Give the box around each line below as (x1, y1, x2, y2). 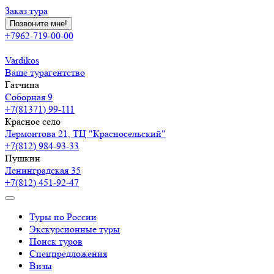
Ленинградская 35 (5, 165, 81, 176)
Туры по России (29, 211, 97, 223)
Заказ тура (5, 5, 48, 17)
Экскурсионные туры (29, 223, 120, 235)
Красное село (5, 116, 61, 127)
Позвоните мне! (10, 19, 67, 28)
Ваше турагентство (5, 67, 85, 78)
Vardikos (5, 54, 39, 66)
